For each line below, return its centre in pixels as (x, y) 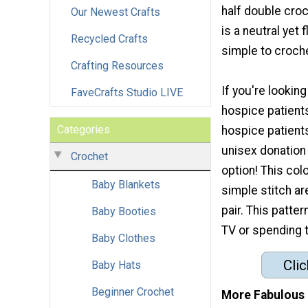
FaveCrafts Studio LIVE (127, 92)
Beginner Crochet (133, 291)
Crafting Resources (117, 65)
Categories (84, 129)
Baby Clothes (123, 238)
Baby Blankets (126, 184)
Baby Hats (116, 265)
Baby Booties (124, 211)
